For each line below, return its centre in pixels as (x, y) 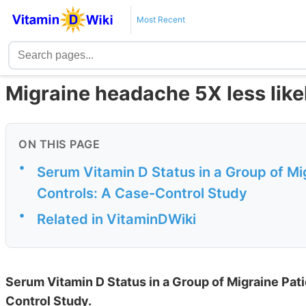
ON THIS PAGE (59, 144)
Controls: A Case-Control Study (142, 193)
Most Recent (161, 19)
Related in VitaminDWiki (116, 219)
